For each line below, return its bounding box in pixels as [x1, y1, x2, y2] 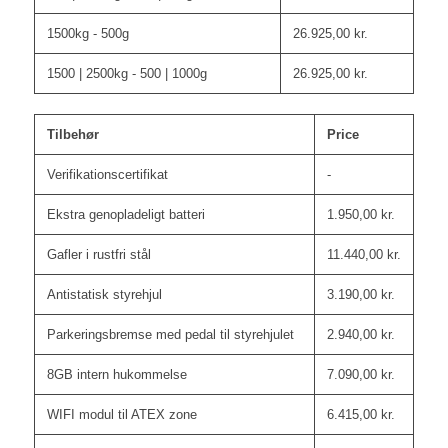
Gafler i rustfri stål [46, 246, 151, 262]
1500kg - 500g [46, 25, 129, 41]
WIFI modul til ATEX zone [46, 406, 197, 422]
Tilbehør [46, 126, 99, 142]
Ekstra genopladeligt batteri [46, 206, 205, 222]
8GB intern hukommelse [46, 366, 187, 382]
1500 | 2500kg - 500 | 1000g [46, 65, 207, 81]
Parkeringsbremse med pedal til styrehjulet [46, 326, 294, 342]
